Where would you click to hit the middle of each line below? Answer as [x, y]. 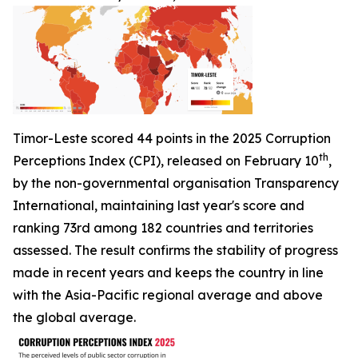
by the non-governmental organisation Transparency [176, 183]
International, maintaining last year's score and [159, 205]
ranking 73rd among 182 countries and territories [163, 228]
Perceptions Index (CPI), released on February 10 [166, 161]
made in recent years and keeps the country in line [168, 272]
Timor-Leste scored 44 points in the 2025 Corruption [172, 138]
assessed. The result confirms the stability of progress [175, 250]
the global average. [76, 317]
